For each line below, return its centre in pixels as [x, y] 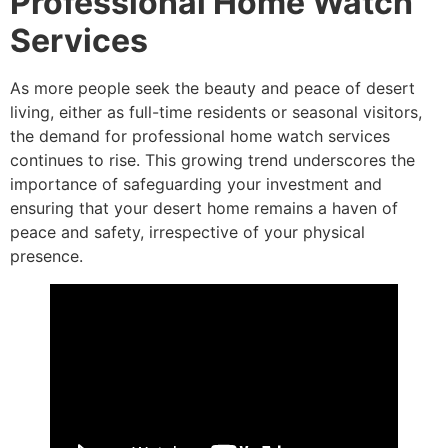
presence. [46, 256]
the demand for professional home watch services [200, 136]
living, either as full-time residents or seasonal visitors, [216, 112]
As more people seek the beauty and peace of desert [212, 88]
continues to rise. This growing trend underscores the [212, 160]
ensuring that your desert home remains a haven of [204, 208]
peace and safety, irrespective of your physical [187, 232]
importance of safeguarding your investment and [196, 184]
